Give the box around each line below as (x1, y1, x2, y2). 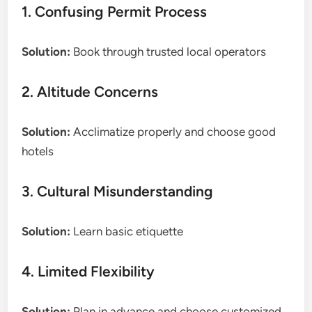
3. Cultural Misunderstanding (22, 182, 214, 201)
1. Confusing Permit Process (22, 3, 208, 21)
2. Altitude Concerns (22, 83, 159, 101)
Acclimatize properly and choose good (70, 125, 276, 139)
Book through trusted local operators (70, 45, 267, 59)
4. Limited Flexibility (22, 263, 155, 281)
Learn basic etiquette (70, 224, 184, 239)
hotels (22, 144, 54, 159)
